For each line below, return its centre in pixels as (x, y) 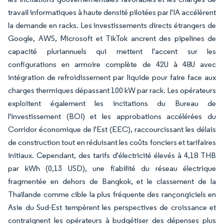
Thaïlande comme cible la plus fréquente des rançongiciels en (112, 194)
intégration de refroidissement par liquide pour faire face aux (112, 77)
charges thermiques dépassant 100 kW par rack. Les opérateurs (112, 90)
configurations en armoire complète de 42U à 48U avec (112, 64)
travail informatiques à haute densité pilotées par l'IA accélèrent (112, 12)
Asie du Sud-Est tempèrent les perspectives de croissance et (112, 207)
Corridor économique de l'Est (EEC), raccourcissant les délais (112, 129)
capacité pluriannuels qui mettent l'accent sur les (112, 51)
